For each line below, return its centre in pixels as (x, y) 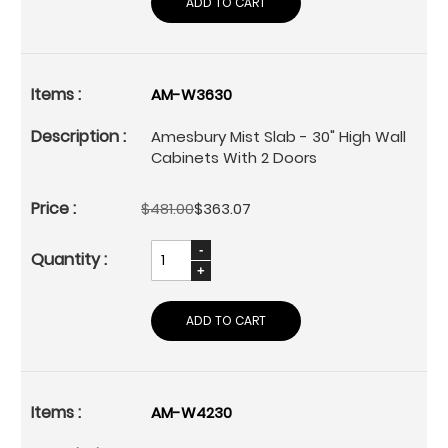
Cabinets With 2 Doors (234, 157)
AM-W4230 (191, 412)
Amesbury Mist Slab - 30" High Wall (278, 136)
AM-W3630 (191, 94)
